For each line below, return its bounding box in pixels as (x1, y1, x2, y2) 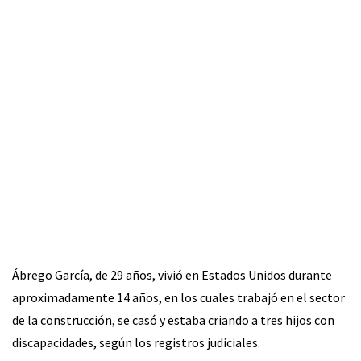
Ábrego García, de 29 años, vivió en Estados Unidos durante (12, 266, 332, 283)
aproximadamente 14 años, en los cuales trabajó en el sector (12, 288, 345, 305)
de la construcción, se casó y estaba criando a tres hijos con (12, 311, 334, 328)
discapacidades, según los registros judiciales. (12, 334, 260, 351)
